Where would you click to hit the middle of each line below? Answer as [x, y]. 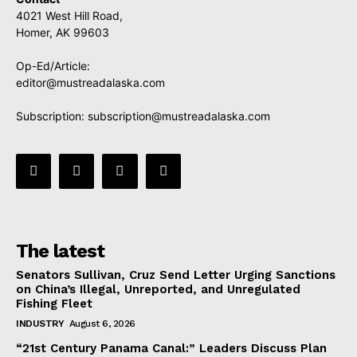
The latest [60, 251]
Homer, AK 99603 [63, 32]
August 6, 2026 [102, 323]
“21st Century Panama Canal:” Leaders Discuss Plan [171, 348]
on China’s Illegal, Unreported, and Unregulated [158, 289]
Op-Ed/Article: [53, 65]
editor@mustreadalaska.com [90, 82]
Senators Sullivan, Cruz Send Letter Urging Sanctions [176, 275]
